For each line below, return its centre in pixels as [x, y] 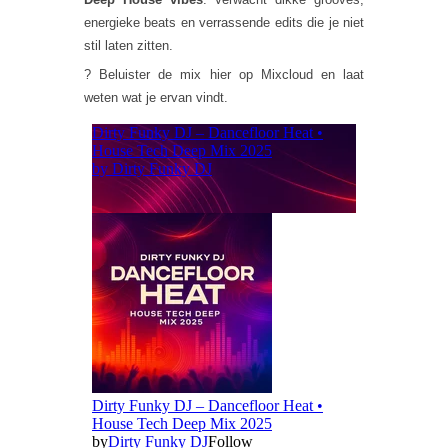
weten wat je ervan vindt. [156, 97]
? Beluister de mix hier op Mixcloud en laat [224, 74]
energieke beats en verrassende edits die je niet [224, 22]
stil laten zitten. [128, 45]
